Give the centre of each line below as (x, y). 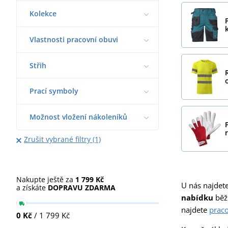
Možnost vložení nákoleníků (78, 117)
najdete (195, 209)
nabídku (197, 197)
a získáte (32, 188)
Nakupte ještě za (46, 180)
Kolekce (43, 13)
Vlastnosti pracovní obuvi (74, 39)
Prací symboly (54, 91)
